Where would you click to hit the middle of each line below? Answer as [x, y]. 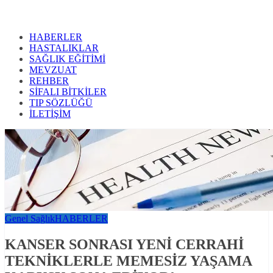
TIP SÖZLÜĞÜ [61, 103]
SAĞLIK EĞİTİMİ [67, 59]
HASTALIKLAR [64, 48]
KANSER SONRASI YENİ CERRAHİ [124, 245]
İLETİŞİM [50, 114]
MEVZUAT [53, 70]
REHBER [49, 81]
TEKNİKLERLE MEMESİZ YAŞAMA [128, 261]
